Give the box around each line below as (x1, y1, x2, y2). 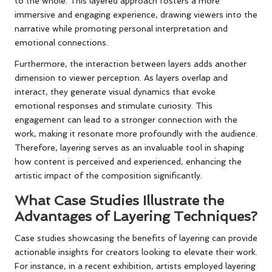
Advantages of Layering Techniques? (15, 208, 257, 224)
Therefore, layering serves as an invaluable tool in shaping (15, 142, 244, 152)
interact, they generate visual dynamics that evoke (15, 86, 216, 97)
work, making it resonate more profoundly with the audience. (15, 128, 257, 138)
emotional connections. (15, 37, 108, 47)
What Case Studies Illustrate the (15, 192, 224, 208)
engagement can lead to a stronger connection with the (15, 114, 237, 124)
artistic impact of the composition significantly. (15, 170, 202, 180)
